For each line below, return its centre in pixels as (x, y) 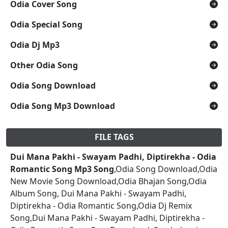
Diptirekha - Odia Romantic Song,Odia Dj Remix (101, 205)
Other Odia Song (44, 65)
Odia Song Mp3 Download (63, 106)
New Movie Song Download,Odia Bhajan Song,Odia (108, 181)
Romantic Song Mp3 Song (62, 169)
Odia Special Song (46, 24)
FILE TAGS (114, 137)
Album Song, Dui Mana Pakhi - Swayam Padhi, (98, 193)
